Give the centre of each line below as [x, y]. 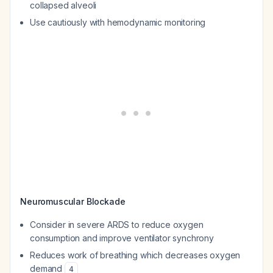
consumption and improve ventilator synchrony [122, 238]
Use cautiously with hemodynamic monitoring [118, 22]
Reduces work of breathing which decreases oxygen [135, 255]
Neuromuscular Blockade [73, 201]
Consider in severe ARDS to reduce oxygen [117, 225]
